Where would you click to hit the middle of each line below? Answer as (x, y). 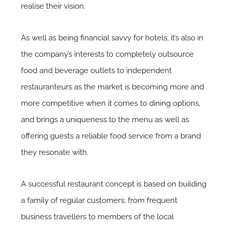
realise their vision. (53, 6)
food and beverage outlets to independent (97, 70)
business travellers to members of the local (98, 216)
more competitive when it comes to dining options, (111, 103)
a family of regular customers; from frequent (99, 200)
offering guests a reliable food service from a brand (111, 136)
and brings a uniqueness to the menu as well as (105, 119)
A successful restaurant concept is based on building (114, 184)
